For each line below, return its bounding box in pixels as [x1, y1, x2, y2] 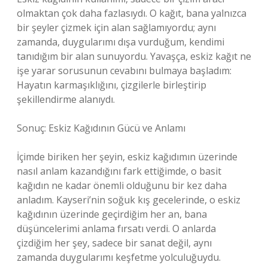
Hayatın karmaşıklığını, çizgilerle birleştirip [17, 78, 206, 92]
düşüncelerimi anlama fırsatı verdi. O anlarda [17, 222, 216, 235]
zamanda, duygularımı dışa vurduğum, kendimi [17, 35, 224, 48]
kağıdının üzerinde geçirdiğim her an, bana [17, 208, 207, 221]
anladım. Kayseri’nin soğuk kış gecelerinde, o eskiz [17, 193, 240, 206]
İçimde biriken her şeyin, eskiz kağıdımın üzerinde [17, 150, 237, 163]
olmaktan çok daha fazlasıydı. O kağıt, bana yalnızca [17, 7, 246, 20]
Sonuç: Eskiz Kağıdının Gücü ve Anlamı [17, 121, 185, 135]
